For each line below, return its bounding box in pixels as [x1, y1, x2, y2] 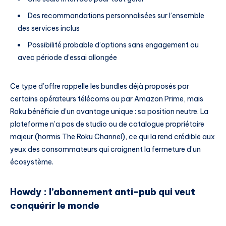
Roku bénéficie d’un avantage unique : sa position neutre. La [10, 106, 208, 116]
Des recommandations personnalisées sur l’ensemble [28, 11, 204, 20]
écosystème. [10, 157, 53, 166]
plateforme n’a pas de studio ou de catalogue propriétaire [10, 119, 204, 129]
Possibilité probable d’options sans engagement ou [28, 40, 199, 49]
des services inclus [18, 23, 80, 33]
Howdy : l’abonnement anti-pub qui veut [10, 186, 195, 198]
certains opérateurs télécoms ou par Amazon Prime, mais [10, 94, 203, 103]
